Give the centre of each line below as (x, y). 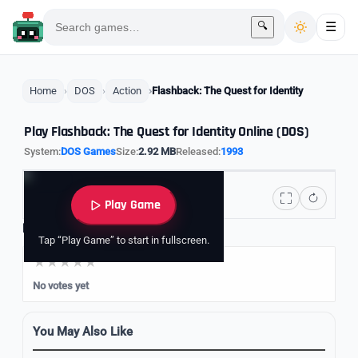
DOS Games (88, 151)
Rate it (40, 229)
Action (127, 91)
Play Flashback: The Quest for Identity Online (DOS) (167, 131)
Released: (198, 151)
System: (42, 151)
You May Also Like (83, 332)
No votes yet (61, 286)
